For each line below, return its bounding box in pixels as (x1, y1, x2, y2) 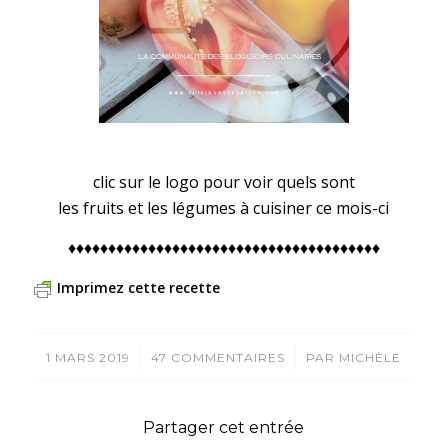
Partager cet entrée (143, 418, 305, 438)
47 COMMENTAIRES (151, 350, 286, 366)
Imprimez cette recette (56, 278, 220, 298)
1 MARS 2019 (46, 350, 131, 366)
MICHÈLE (339, 350, 402, 366)
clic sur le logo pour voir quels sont (92, 171, 355, 194)
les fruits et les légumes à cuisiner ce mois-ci (58, 197, 390, 220)
